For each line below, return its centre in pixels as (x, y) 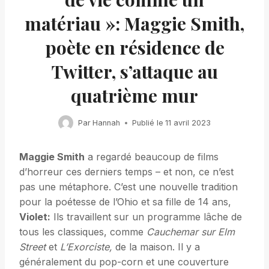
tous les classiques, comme (83, 232)
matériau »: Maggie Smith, (134, 24)
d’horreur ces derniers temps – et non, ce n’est (126, 172)
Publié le (148, 122)
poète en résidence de (134, 48)
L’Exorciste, (86, 247)
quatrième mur (134, 96)
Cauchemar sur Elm (191, 232)
